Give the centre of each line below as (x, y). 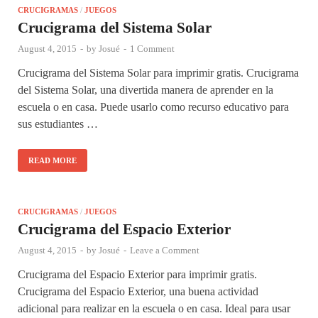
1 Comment (152, 48)
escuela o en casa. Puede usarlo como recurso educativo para (153, 106)
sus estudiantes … (58, 124)
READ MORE (53, 160)
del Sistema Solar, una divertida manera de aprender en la (146, 89)
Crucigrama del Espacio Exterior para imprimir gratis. (137, 274)
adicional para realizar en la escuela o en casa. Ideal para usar (154, 308)
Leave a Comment (165, 250)
